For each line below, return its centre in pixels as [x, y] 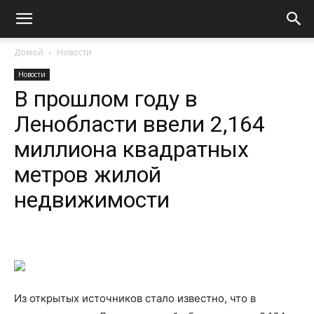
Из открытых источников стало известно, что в [135, 298]
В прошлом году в [106, 99]
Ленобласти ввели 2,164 [139, 124]
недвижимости [92, 200]
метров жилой [88, 175]
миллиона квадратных [131, 149]
